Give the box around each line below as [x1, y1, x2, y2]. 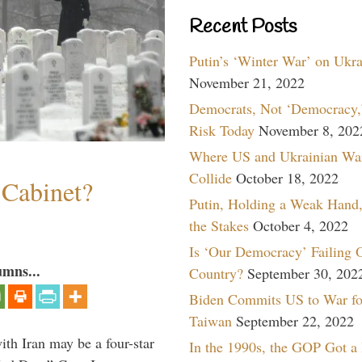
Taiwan [189, 310, 232, 330]
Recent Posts [189, 14, 297, 40]
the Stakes [189, 215, 249, 235]
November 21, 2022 [189, 72, 305, 92]
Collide [189, 167, 232, 187]
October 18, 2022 [236, 167, 339, 187]
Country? [189, 263, 243, 283]
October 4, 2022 [253, 215, 348, 235]
